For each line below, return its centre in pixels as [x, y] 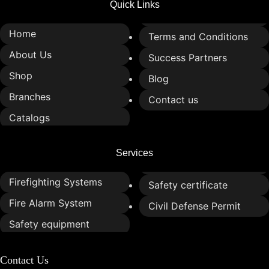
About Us [30, 54]
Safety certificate [188, 185]
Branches [30, 96]
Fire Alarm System [50, 203]
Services [134, 153]
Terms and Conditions [198, 36]
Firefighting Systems [56, 182]
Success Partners [188, 57]
